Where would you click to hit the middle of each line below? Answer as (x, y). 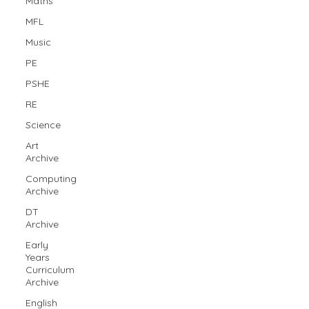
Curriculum (50, 269)
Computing (51, 178)
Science (43, 124)
